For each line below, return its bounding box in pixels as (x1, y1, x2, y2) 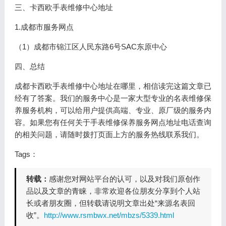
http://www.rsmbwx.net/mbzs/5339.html (43, 211, 174, 219)
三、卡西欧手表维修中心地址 (14, 3, 113, 12)
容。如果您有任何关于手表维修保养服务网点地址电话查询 (14, 118, 211, 127)
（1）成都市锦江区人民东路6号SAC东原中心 (14, 42, 167, 51)
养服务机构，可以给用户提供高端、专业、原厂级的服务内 (14, 106, 211, 115)
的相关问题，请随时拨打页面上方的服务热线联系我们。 (14, 130, 204, 139)
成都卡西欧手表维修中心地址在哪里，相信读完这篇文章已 (14, 82, 211, 90)
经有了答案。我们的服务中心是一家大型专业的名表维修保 (14, 94, 211, 102)
